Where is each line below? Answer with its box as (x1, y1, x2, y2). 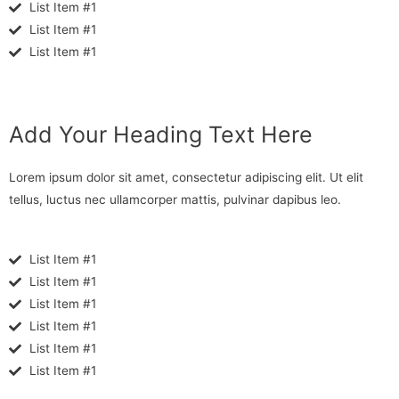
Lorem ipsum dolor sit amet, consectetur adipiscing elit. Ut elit (9, 170, 363, 185)
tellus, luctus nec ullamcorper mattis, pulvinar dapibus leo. (9, 192, 341, 208)
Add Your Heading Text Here (9, 121, 313, 149)
